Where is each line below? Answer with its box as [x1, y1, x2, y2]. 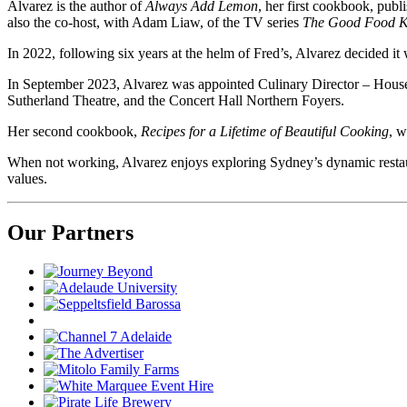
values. [7, 170, 47, 186]
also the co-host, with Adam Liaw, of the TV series [7, 14, 303, 30]
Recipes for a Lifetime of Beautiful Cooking [141, 123, 389, 139]
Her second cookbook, [7, 123, 141, 139]
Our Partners [7, 221, 134, 245]
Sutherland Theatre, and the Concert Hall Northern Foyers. [7, 92, 344, 108]
